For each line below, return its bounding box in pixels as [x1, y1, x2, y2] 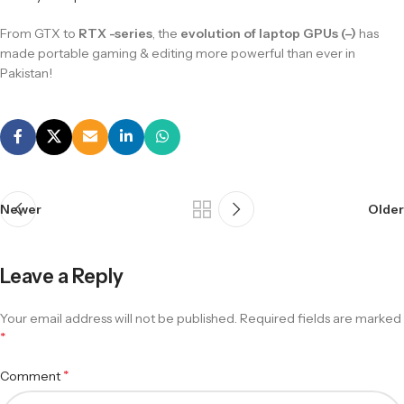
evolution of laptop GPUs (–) [180, 24, 356, 41]
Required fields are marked [240, 309, 401, 326]
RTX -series [78, 24, 152, 41]
